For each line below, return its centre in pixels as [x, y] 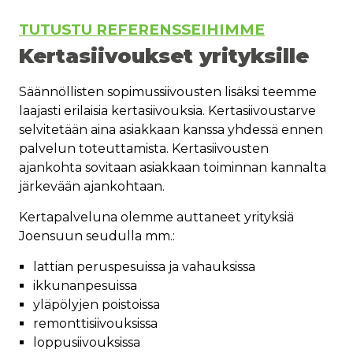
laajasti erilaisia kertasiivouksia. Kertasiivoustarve [167, 111]
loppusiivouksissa [87, 343]
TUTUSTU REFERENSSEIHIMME [142, 30]
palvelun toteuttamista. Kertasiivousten [144, 149]
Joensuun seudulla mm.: [97, 236]
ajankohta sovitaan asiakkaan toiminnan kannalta [173, 168]
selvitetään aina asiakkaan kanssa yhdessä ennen [171, 130]
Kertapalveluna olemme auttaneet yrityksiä [156, 217]
